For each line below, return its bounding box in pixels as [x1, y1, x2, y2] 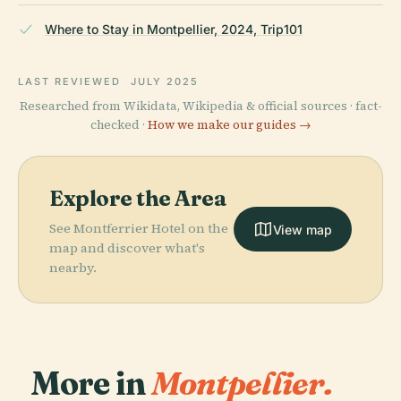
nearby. [49, 258, 97, 277]
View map [272, 221, 332, 237]
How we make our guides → [147, 115, 311, 133]
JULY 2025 [130, 74, 199, 88]
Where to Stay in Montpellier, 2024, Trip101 [45, 21, 303, 37]
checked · [90, 115, 148, 133]
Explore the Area [49, 184, 227, 211]
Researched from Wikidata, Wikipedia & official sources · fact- [19, 97, 382, 115]
